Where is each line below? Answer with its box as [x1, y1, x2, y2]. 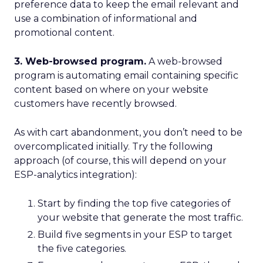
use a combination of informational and [14, 13, 197, 24]
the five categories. [38, 243, 126, 254]
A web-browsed [146, 56, 222, 67]
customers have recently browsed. [14, 98, 177, 109]
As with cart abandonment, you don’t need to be [14, 127, 242, 138]
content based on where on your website [14, 84, 208, 95]
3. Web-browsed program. [14, 56, 146, 67]
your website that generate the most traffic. [38, 212, 243, 223]
